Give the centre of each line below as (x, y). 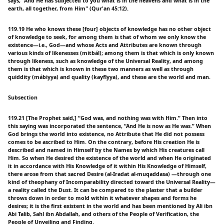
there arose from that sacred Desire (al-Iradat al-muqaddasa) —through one (109, 174)
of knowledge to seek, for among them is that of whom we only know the (107, 37)
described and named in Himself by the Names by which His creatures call (106, 150)
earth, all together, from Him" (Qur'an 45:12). (68, 8)
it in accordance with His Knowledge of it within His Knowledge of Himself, (107, 166)
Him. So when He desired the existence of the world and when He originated (109, 158)
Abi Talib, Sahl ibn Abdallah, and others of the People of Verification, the (103, 214)
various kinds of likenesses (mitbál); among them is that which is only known (111, 53)
